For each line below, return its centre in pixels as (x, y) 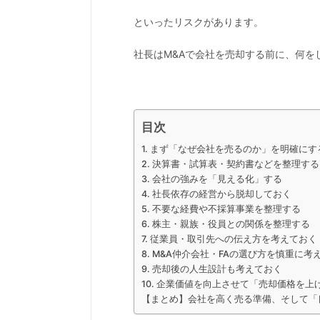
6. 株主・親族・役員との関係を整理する (226, 224)
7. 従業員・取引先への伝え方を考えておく (229, 239)
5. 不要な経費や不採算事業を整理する (221, 209)
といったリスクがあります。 (199, 21)
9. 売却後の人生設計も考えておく (212, 269)
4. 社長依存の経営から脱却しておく (216, 194)
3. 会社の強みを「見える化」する (212, 179)
